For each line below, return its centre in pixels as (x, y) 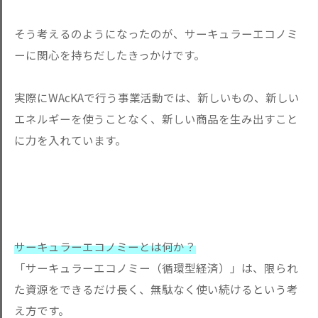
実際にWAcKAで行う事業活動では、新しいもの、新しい (157, 97)
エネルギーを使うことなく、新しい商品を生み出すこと (156, 119)
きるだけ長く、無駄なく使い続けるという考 (185, 289)
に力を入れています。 (70, 140)
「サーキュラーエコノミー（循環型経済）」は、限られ (156, 268)
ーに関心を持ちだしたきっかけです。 (110, 55)
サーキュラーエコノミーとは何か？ (105, 246)
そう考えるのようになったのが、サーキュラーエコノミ (156, 33)
